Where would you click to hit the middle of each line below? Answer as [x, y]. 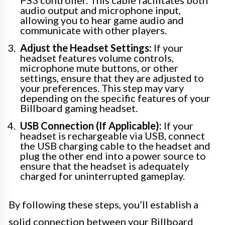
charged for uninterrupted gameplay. [102, 176]
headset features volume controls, [97, 58]
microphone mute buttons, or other [99, 68]
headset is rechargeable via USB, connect [113, 136]
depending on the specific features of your [115, 98]
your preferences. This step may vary [102, 88]
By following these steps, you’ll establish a [103, 205]
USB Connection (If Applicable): [91, 126]
